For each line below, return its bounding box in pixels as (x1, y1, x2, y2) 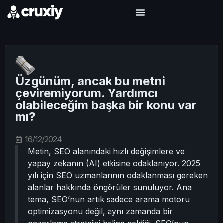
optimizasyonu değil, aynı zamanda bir (28, 206, 173, 216)
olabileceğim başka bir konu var (15, 98, 197, 112)
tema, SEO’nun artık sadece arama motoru (28, 194, 190, 204)
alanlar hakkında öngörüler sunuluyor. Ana (28, 182, 192, 192)
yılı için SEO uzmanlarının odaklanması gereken (28, 170, 208, 180)
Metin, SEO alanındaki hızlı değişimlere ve (28, 146, 185, 156)
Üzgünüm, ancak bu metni (15, 74, 165, 88)
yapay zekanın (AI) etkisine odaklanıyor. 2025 (28, 158, 200, 168)
